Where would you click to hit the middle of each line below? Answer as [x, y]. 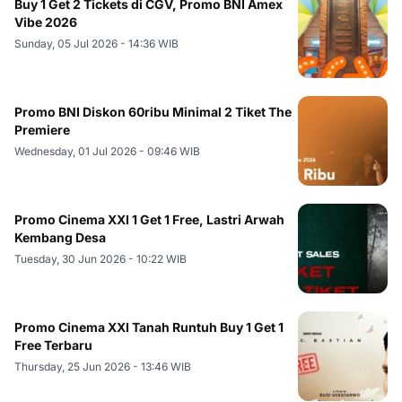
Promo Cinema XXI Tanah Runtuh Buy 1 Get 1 [149, 327]
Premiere [42, 129]
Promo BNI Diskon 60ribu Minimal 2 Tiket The [153, 111]
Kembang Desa [60, 237]
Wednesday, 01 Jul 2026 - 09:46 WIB [107, 151]
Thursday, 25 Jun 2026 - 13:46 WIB [103, 366]
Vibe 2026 [46, 22]
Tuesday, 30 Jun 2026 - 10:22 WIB [100, 258]
